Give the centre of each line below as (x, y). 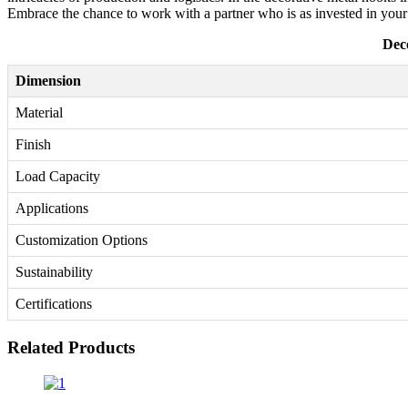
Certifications (54, 304)
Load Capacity (58, 177)
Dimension (48, 81)
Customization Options (82, 240)
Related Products (71, 348)
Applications (52, 209)
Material (39, 113)
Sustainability (54, 272)
